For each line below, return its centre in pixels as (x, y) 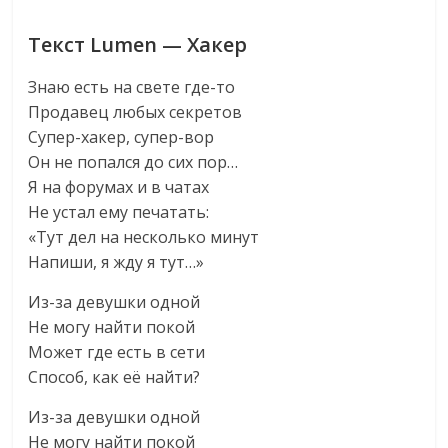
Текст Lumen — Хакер (138, 44)
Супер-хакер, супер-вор (121, 137)
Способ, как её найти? (114, 377)
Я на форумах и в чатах (119, 187)
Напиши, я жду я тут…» (116, 262)
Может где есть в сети (117, 352)
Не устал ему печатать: (119, 212)
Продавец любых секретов (135, 112)
